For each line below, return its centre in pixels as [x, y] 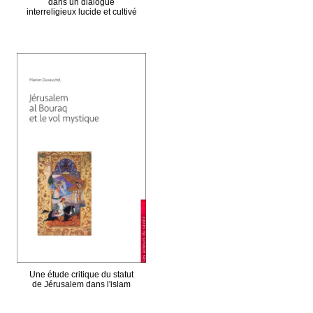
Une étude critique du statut [81, 275]
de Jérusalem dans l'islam [81, 284]
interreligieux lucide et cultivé [81, 12]
